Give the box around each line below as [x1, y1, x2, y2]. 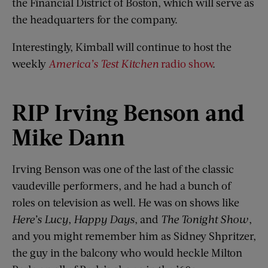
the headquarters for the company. [12, 12, 178, 26]
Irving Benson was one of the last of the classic [12, 162, 234, 176]
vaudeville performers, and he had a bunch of [12, 179, 231, 193]
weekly [12, 56, 48, 70]
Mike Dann [12, 123, 125, 151]
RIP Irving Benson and [12, 98, 244, 126]
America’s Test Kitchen [48, 56, 159, 70]
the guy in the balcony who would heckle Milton [12, 246, 242, 260]
